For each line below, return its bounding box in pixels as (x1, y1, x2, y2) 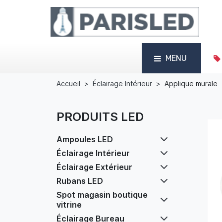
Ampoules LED (56, 134, 113, 144)
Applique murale (165, 79, 218, 88)
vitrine (56, 200, 82, 210)
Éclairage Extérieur (56, 162, 132, 172)
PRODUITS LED (56, 110, 144, 124)
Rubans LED (56, 176, 103, 186)
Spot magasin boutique (56, 190, 148, 200)
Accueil (56, 79, 80, 88)
